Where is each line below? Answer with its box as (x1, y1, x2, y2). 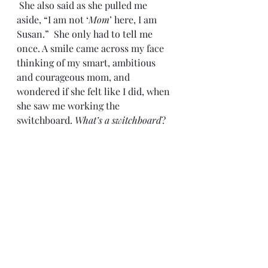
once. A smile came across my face (17, 41, 166, 54)
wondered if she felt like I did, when (17, 84, 172, 98)
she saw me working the (17, 99, 122, 112)
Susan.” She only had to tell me (17, 27, 155, 40)
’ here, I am (109, 13, 159, 26)
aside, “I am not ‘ (17, 13, 89, 26)
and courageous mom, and (17, 70, 132, 83)
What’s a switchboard (75, 113, 162, 126)
